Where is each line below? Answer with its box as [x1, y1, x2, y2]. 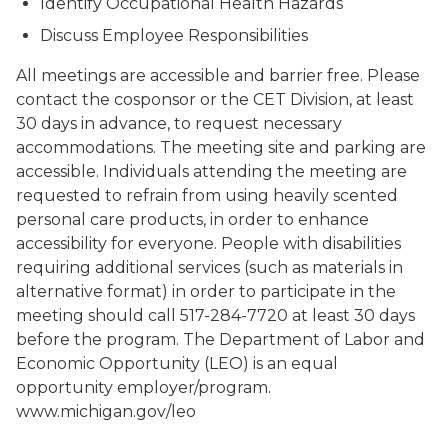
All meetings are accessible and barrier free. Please [16, 66, 420, 85]
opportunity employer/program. [16, 378, 271, 397]
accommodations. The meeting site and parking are [16, 138, 426, 157]
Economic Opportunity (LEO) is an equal [16, 354, 338, 373]
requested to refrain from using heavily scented [16, 186, 398, 205]
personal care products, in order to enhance [16, 210, 369, 229]
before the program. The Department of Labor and [16, 330, 425, 349]
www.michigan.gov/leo [16, 402, 196, 421]
